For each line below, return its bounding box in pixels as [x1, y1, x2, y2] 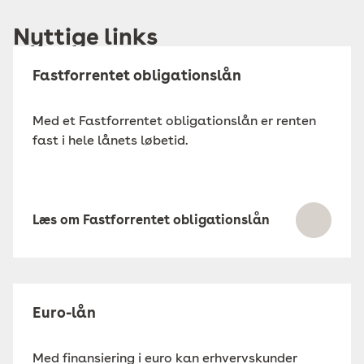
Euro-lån [32, 304, 96, 321]
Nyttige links [13, 23, 158, 50]
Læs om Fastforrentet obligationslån [32, 212, 270, 227]
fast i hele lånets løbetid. [32, 132, 188, 148]
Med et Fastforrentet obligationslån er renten [32, 113, 316, 128]
